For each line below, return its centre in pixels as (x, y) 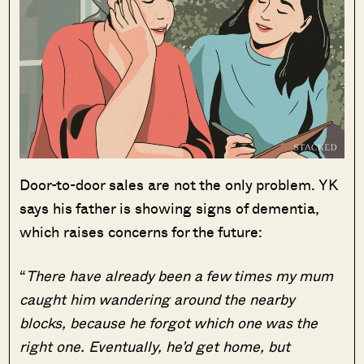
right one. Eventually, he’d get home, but (155, 346)
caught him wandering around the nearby (157, 299)
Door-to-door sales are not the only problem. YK (179, 184)
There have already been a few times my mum (180, 275)
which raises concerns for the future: (143, 231)
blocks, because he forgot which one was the (169, 322)
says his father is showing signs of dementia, (170, 208)
